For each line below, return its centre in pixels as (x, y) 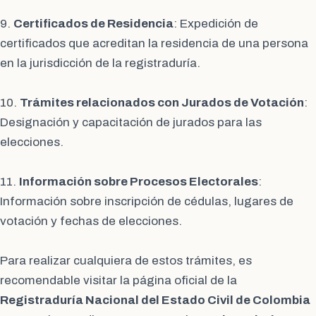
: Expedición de (216, 24)
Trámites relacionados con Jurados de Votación (162, 103)
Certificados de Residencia (93, 24)
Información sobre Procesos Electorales (139, 182)
